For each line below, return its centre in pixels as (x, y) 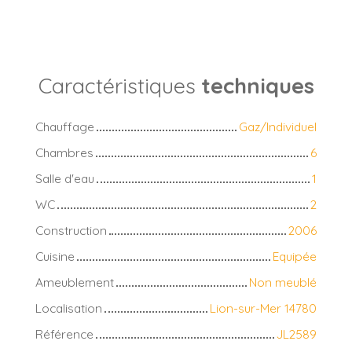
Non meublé (283, 282)
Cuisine (55, 256)
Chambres (64, 152)
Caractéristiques (119, 85)
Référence (64, 334)
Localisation (69, 308)
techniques (257, 85)
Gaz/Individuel (278, 126)
